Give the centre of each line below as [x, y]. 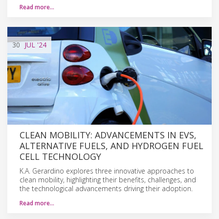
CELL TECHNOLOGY [60, 156]
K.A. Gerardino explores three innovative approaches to [107, 171]
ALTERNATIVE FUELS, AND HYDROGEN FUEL [111, 145]
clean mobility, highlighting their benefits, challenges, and [108, 179]
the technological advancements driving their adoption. [106, 188]
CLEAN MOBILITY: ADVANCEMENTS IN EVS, [108, 135]
